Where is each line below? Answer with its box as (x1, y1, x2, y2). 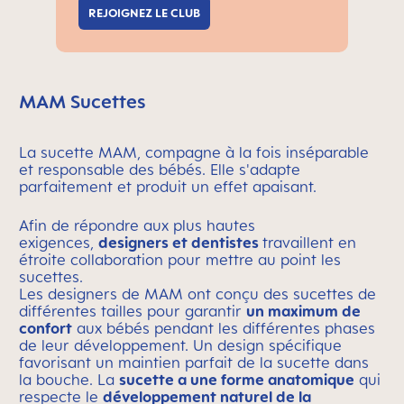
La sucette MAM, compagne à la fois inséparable (19, 143, 369, 162)
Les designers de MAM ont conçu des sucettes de (19, 285, 376, 304)
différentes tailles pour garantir (19, 302, 246, 321)
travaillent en (262, 234, 356, 252)
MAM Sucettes (19, 90, 146, 114)
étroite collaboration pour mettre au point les (19, 251, 341, 270)
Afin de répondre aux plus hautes (19, 216, 255, 235)
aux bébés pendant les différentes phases (72, 319, 375, 338)
